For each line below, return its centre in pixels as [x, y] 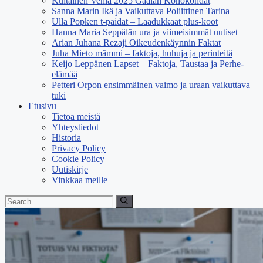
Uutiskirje [70, 169]
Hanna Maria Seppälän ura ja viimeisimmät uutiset [145, 32]
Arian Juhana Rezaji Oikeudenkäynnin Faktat [136, 43]
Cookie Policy [78, 159]
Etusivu [42, 106]
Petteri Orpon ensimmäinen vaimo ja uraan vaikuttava [151, 85]
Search [17, 199]
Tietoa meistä [76, 117]
